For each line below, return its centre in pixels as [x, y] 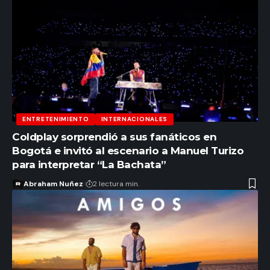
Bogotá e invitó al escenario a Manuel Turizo [128, 150]
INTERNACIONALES [134, 119]
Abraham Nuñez [53, 184]
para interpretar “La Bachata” [89, 164]
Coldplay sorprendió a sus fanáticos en [114, 137]
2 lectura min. [116, 184]
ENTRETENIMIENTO [56, 119]
